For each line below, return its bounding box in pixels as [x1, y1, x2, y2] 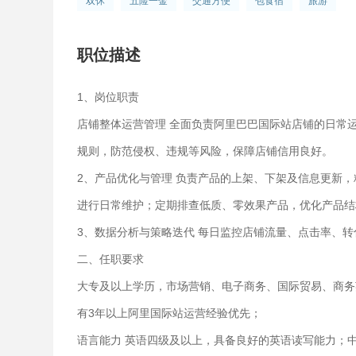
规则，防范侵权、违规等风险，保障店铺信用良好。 [77, 145, 334, 157]
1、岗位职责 [77, 91, 140, 103]
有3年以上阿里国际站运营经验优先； [77, 307, 262, 319]
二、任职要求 [77, 253, 145, 265]
